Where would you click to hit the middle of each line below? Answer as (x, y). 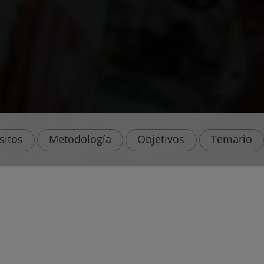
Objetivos (161, 139)
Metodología (80, 139)
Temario (231, 139)
